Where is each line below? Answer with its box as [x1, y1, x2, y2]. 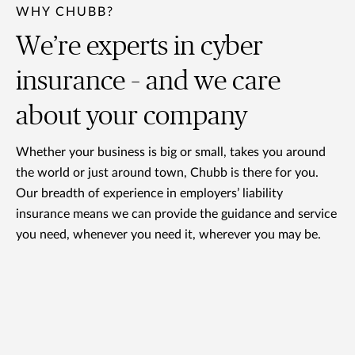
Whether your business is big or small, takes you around [16, 146, 326, 158]
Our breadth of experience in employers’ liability [16, 187, 283, 200]
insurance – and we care [16, 68, 281, 95]
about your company [16, 103, 247, 130]
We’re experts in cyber [16, 33, 263, 60]
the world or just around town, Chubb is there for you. [16, 166, 319, 179]
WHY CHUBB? [16, 6, 114, 18]
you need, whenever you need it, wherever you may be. [16, 228, 321, 241]
